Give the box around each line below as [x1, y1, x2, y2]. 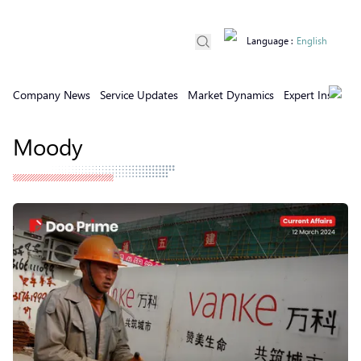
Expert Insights [284, 87, 356, 102]
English [297, 35, 327, 47]
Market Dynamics [188, 87, 274, 102]
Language [247, 35, 288, 47]
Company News [13, 87, 90, 102]
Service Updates [100, 87, 178, 102]
